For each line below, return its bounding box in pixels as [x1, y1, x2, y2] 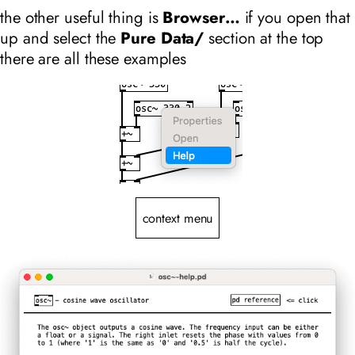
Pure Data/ [120, 26, 204, 51]
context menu [142, 208, 213, 227]
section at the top [204, 26, 324, 51]
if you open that [239, 6, 350, 30]
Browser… [162, 6, 240, 30]
